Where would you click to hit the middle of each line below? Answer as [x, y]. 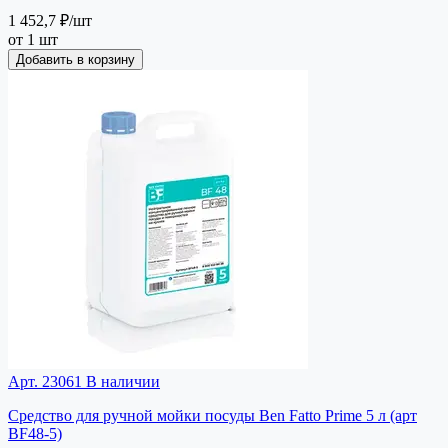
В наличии [121, 381]
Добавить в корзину [75, 59]
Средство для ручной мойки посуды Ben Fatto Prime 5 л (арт [212, 415]
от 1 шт [33, 39]
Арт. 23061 [45, 381]
